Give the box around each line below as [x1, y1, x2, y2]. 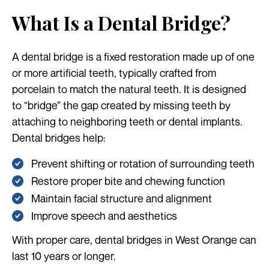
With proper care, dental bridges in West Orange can [12, 232, 256, 246]
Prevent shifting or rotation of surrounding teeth [31, 156, 255, 170]
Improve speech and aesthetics [31, 208, 177, 222]
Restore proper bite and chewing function [31, 174, 225, 187]
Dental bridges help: [12, 130, 106, 144]
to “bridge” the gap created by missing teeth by [12, 98, 231, 112]
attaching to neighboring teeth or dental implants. [12, 114, 243, 128]
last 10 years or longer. [12, 249, 116, 262]
